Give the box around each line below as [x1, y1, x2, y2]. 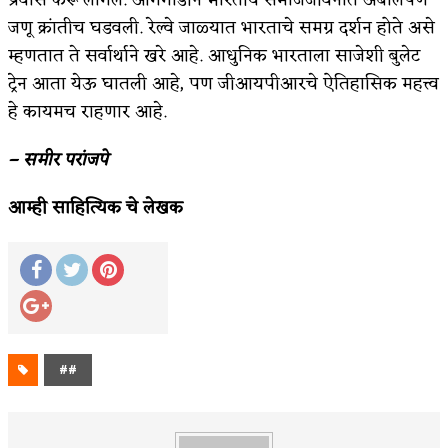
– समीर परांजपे [8, 144, 108, 177]
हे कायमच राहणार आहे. [8, 96, 167, 129]
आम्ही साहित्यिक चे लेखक [8, 192, 183, 225]
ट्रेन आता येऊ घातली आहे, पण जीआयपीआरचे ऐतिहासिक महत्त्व [8, 68, 439, 101]
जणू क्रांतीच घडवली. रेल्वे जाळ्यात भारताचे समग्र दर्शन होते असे [8, 12, 435, 45]
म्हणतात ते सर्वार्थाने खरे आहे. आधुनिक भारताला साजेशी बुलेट [8, 40, 420, 73]
